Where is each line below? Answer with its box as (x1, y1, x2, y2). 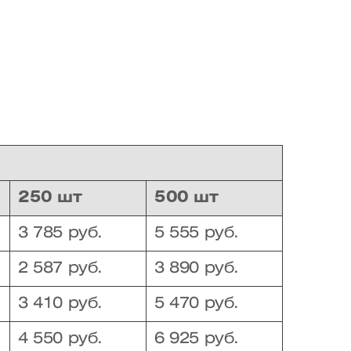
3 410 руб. (18, 296, 103, 311)
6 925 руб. (154, 331, 239, 346)
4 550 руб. (18, 331, 103, 346)
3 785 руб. (18, 226, 103, 241)
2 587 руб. (18, 261, 103, 276)
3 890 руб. (154, 261, 239, 276)
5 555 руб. (154, 226, 239, 241)
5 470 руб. (154, 296, 239, 311)
